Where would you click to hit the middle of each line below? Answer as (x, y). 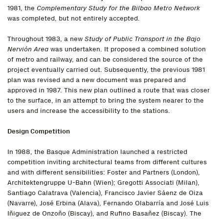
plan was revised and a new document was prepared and (97, 80)
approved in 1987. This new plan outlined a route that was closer (109, 90)
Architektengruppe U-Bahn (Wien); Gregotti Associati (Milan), (103, 183)
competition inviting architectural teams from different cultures (107, 162)
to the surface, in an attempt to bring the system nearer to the (106, 101)
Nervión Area (28, 49)
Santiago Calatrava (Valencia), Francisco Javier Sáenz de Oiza (105, 193)
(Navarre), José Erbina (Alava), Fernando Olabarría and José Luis (108, 203)
